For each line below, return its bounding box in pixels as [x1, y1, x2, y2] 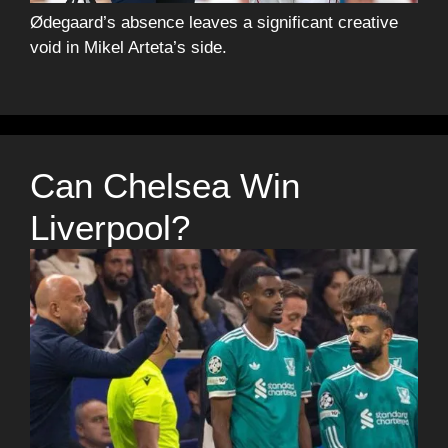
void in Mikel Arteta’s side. [30, 37, 227, 57]
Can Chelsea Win [30, 166, 300, 206]
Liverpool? [30, 208, 190, 248]
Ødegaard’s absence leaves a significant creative [30, 12, 398, 32]
